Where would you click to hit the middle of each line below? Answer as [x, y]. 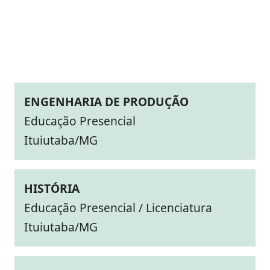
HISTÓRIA [52, 188]
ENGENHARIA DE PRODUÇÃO [106, 102]
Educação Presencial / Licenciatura [118, 208]
